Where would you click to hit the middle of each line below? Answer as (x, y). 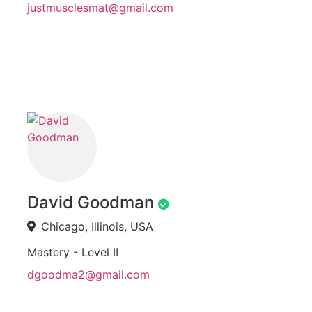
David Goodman (91, 203)
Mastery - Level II (73, 252)
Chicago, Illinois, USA (97, 227)
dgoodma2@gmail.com (88, 275)
